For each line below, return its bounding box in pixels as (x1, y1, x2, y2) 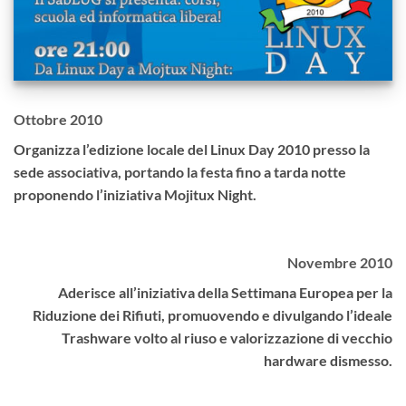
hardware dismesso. (264, 352, 392, 370)
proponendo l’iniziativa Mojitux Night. (14, 185, 256, 203)
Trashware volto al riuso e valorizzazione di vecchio (62, 329, 392, 347)
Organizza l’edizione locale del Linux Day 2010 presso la (14, 140, 370, 158)
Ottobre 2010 (14, 110, 102, 128)
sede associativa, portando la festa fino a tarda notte (14, 162, 346, 180)
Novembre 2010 (287, 254, 392, 272)
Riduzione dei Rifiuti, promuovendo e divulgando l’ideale (33, 306, 392, 324)
